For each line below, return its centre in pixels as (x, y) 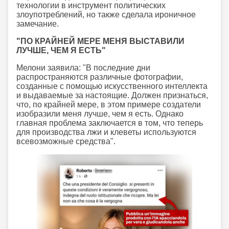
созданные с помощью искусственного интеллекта (112, 86)
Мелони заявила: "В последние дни (83, 67)
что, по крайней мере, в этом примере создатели (109, 104)
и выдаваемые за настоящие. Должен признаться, (112, 95)
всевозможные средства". (66, 141)
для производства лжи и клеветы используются (106, 132)
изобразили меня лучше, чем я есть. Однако (100, 113)
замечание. (38, 24)
